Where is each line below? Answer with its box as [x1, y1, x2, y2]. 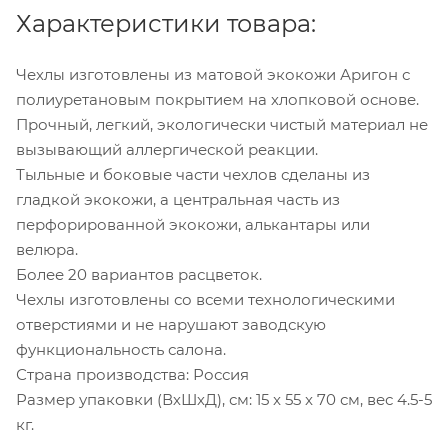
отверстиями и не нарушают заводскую [16, 314, 326, 334]
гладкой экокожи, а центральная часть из [16, 189, 340, 209]
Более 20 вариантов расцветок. [16, 264, 262, 284]
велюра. [16, 239, 78, 259]
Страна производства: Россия [16, 364, 249, 384]
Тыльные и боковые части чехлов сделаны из [16, 164, 370, 184]
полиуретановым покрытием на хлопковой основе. [16, 89, 419, 109]
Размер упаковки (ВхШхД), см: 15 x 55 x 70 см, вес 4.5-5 [16, 389, 432, 409]
